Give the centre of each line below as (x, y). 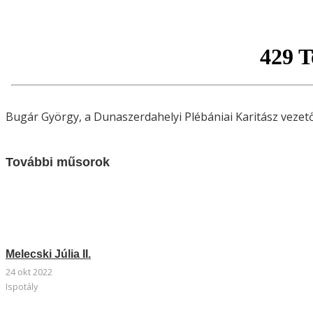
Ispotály (22, 286)
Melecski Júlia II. (48, 254)
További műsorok (58, 162)
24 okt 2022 (29, 271)
